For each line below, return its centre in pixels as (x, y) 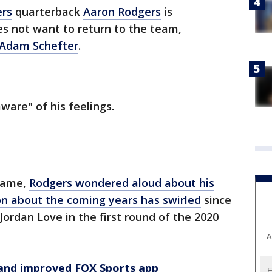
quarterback (48, 12)
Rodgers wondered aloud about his (122, 183)
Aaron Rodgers (122, 12)
